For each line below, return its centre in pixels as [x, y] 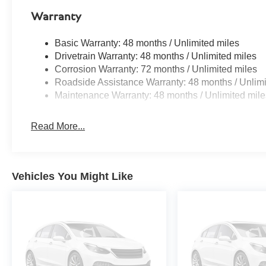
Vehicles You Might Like [72, 177]
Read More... [58, 126]
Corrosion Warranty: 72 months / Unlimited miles [156, 69]
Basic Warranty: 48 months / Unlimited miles [147, 43]
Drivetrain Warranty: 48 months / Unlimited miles [156, 56]
